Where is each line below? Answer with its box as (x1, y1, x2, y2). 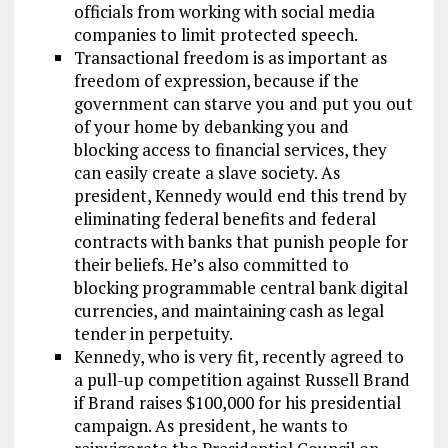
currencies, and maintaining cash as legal (73, 299, 384, 323)
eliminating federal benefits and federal (73, 207, 376, 231)
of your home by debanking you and (73, 115, 349, 139)
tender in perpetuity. (73, 322, 233, 346)
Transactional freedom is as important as (73, 46, 387, 70)
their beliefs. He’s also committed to (73, 253, 349, 277)
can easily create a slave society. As (73, 161, 340, 185)
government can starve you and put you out (73, 92, 413, 116)
